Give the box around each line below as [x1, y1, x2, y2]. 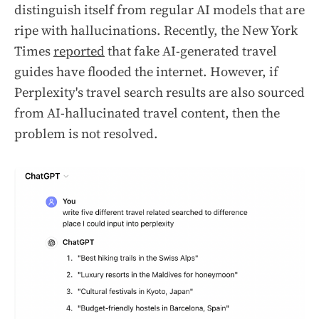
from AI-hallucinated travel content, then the [14, 103, 280, 122]
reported [53, 41, 105, 60]
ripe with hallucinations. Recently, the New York [14, 21, 298, 39]
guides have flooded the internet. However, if [14, 62, 278, 80]
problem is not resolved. [14, 124, 158, 142]
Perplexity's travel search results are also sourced [14, 83, 305, 101]
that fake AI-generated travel [105, 41, 277, 60]
